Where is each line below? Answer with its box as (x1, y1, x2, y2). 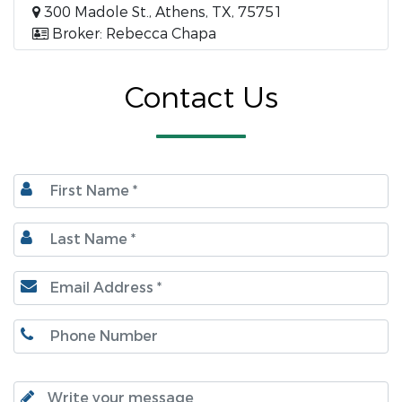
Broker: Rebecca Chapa (48, 23, 216, 43)
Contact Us (124, 79, 278, 118)
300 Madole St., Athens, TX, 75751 (44, 2, 283, 22)
